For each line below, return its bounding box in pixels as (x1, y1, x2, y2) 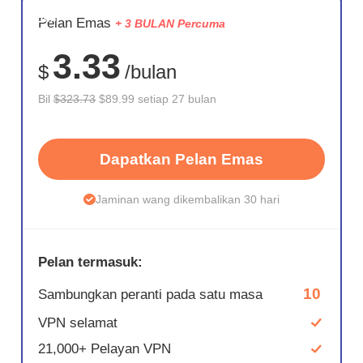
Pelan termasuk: (38, 254, 143, 270)
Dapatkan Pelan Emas (100, 150, 263, 168)
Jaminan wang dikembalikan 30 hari (95, 193, 280, 207)
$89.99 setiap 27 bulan (96, 92, 217, 106)
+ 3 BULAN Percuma (115, 17, 226, 31)
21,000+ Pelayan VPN (38, 341, 172, 357)
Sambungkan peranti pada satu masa (38, 286, 263, 302)
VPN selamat (38, 314, 118, 331)
